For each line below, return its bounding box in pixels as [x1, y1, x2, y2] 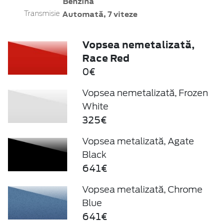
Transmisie [24, 10, 60, 17]
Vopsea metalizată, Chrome [82, 184, 203, 195]
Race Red [82, 51, 129, 65]
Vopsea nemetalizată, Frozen [82, 87, 208, 98]
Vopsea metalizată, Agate [82, 135, 194, 146]
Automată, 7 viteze [62, 8, 137, 19]
